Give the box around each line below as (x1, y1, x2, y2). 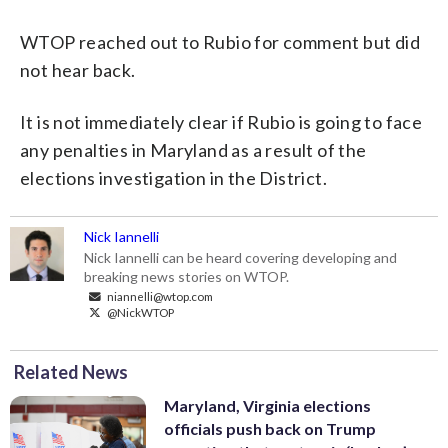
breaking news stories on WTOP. (84, 267, 290, 285)
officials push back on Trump (164, 418, 376, 438)
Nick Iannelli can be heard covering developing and (84, 248, 398, 266)
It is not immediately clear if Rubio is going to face (20, 110, 423, 133)
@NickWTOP (105, 304, 175, 319)
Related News (14, 360, 128, 383)
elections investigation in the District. (20, 166, 327, 189)
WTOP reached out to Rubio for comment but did (20, 30, 420, 53)
